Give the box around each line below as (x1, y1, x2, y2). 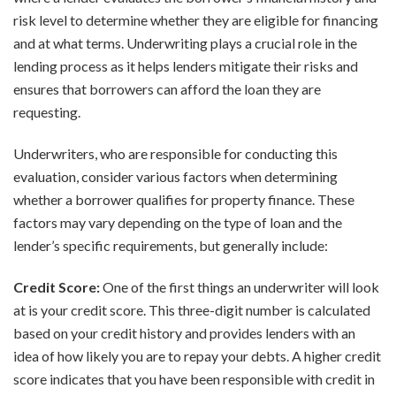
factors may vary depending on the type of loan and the (13, 214, 342, 232)
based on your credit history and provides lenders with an (13, 324, 355, 342)
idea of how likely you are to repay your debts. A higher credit (13, 347, 381, 365)
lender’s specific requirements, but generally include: (13, 237, 328, 255)
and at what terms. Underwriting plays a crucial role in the (13, 34, 357, 52)
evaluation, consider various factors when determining (13, 168, 338, 186)
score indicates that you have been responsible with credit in (13, 370, 375, 388)
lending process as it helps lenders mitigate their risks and (13, 57, 358, 75)
